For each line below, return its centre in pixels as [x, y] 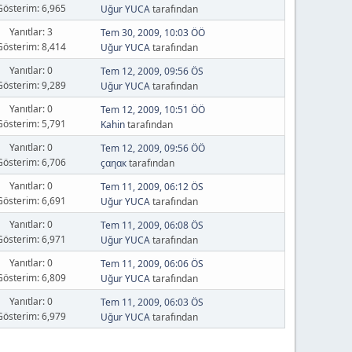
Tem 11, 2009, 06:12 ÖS [152, 187]
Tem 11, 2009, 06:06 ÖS [152, 264]
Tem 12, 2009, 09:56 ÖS [152, 71]
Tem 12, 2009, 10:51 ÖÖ [152, 110]
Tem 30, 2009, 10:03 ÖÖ [152, 33]
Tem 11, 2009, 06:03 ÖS [152, 302]
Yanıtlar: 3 [31, 31]
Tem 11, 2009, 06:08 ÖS [152, 225]
